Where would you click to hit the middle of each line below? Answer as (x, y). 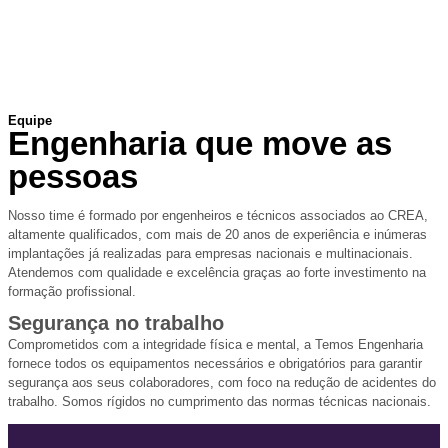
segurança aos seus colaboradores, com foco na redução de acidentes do (222, 382)
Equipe (30, 120)
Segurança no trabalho (116, 323)
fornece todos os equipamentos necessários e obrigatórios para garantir (215, 363)
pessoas (73, 176)
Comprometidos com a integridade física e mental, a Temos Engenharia (215, 344)
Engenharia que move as (200, 143)
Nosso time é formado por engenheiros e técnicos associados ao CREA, (218, 215)
